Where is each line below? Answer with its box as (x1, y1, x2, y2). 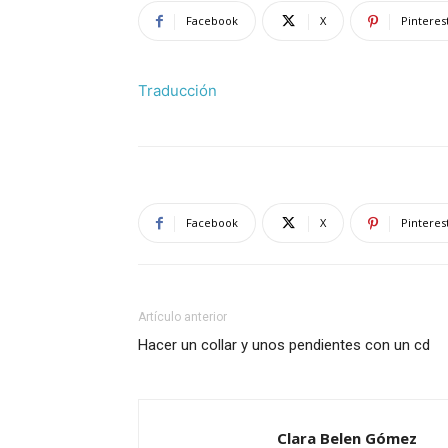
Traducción (138, 81, 217, 101)
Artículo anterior (138, 310, 227, 325)
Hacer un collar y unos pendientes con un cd (138, 336, 430, 355)
